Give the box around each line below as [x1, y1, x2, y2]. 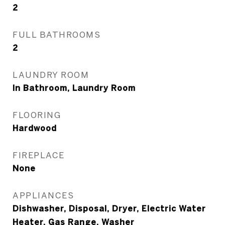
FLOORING [13, 110, 61, 120]
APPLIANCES [13, 190, 74, 200]
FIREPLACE [13, 150, 65, 160]
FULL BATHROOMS [13, 30, 100, 39]
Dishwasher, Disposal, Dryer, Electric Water [13, 204, 206, 213]
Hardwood [13, 124, 57, 133]
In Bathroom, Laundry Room [13, 83, 136, 92]
